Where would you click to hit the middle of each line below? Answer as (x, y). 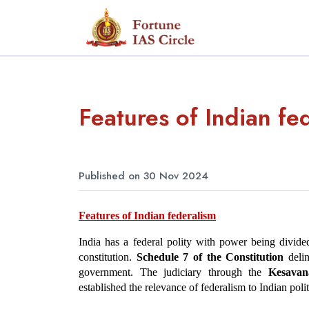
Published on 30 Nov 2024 (143, 176)
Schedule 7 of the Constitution (210, 257)
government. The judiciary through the (173, 272)
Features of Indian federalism (147, 215)
